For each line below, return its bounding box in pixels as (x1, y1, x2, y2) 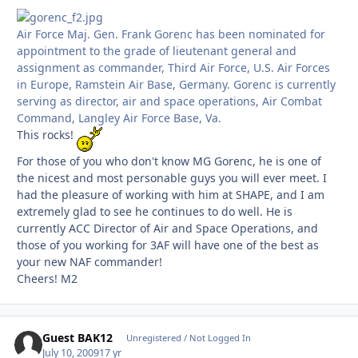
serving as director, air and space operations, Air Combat (17, 93, 322, 109)
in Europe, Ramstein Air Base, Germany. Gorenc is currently (17, 77, 336, 93)
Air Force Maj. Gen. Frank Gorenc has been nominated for (17, 26, 325, 42)
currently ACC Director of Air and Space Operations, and (17, 221, 318, 237)
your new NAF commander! (17, 254, 162, 270)
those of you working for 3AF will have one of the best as (17, 237, 319, 253)
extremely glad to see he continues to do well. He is (17, 204, 292, 220)
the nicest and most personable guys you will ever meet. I (17, 170, 327, 186)
